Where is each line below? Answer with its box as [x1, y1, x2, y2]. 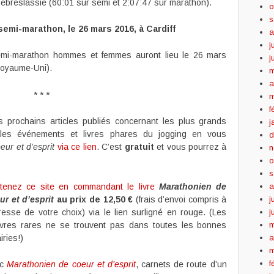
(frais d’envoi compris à [133, 194, 227, 204]
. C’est [96, 142, 125, 152]
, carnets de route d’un [135, 259, 227, 269]
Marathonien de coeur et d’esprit [7, 259, 136, 269]
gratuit [124, 142, 154, 152]
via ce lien [57, 142, 97, 152]
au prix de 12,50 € [54, 194, 133, 204]
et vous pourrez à [154, 142, 227, 152]
